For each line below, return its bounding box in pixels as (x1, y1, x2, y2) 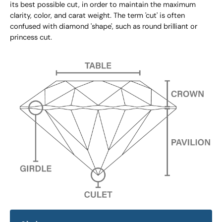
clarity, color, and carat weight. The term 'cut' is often (10, 12, 185, 20)
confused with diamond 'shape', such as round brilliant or (10, 23, 197, 31)
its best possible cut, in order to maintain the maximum (10, 1, 196, 9)
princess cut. (10, 34, 52, 42)
